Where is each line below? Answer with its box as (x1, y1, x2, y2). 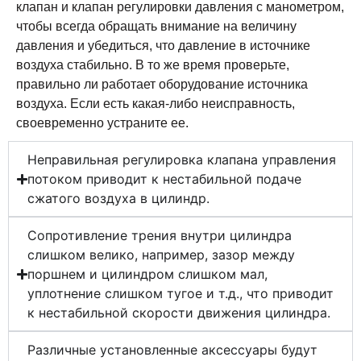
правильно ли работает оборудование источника (16, 77, 308, 92)
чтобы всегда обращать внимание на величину (16, 19, 297, 34)
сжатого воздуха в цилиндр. (27, 190, 210, 207)
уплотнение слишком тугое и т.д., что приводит (27, 285, 334, 302)
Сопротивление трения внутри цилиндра (27, 227, 293, 244)
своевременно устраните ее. (16, 116, 189, 131)
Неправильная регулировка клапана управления (27, 151, 337, 168)
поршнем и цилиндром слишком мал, (27, 266, 268, 283)
